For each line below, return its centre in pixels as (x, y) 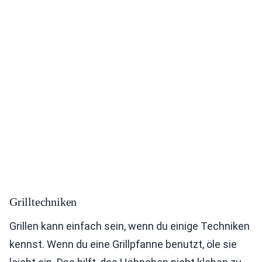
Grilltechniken (43, 202)
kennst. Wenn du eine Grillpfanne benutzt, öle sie (123, 244)
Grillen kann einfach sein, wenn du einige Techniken (130, 226)
